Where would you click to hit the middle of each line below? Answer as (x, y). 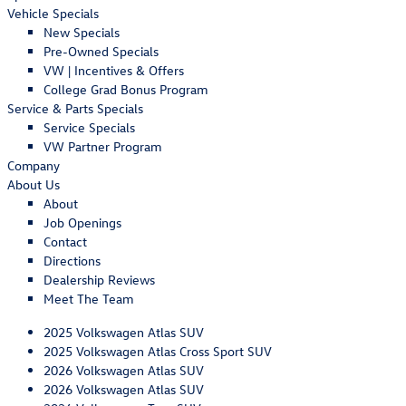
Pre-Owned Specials (101, 51)
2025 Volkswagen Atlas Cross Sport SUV (158, 351)
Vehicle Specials (53, 13)
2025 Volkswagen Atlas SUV (124, 332)
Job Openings (82, 222)
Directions (72, 261)
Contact (65, 242)
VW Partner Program (102, 146)
